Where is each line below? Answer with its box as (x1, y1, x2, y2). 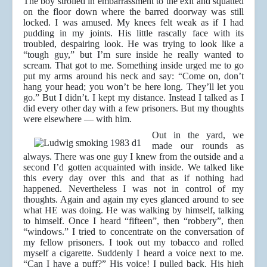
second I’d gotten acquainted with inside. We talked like (23, 162, 244, 173)
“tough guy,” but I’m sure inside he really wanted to (23, 49, 244, 60)
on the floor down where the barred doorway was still (23, 7, 244, 17)
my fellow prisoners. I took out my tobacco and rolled (23, 237, 244, 248)
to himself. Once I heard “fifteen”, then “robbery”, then (23, 216, 244, 226)
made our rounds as (152, 141, 244, 151)
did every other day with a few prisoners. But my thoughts (23, 103, 244, 114)
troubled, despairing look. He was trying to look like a (23, 39, 244, 49)
